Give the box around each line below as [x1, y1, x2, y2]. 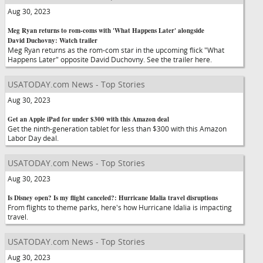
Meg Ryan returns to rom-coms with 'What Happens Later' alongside [8, 26, 204, 35]
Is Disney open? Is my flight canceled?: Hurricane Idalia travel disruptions [8, 193, 218, 203]
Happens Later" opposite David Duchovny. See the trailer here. [8, 55, 222, 64]
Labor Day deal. [8, 133, 69, 143]
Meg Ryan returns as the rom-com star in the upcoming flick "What [8, 45, 224, 55]
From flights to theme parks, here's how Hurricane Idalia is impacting [8, 203, 232, 212]
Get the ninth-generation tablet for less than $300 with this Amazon [8, 124, 227, 133]
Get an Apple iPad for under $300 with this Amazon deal [8, 114, 169, 124]
